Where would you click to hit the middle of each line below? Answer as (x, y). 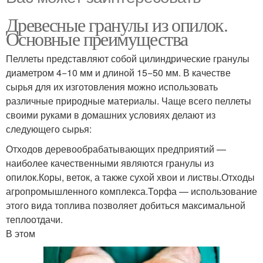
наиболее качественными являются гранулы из (110, 163)
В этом (21, 234)
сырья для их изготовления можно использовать (112, 87)
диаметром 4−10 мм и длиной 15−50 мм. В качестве (118, 73)
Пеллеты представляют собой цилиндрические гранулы (128, 59)
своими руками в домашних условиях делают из (111, 115)
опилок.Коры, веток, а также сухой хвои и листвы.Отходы (130, 177)
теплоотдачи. (34, 220)
